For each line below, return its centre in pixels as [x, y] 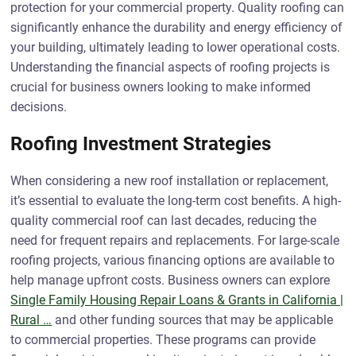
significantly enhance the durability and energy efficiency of [177, 27]
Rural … [31, 320]
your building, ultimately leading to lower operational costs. [176, 47]
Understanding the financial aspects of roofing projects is [170, 67]
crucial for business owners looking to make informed [161, 87]
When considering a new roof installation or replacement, [170, 181]
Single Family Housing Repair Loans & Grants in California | [177, 300]
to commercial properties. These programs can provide [163, 340]
